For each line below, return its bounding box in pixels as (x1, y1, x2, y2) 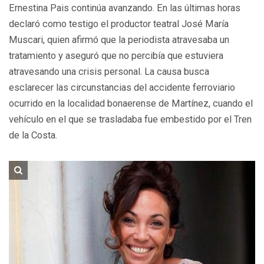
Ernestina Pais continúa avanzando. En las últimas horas (9, 2, 240, 14)
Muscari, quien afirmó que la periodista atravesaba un (9, 34, 229, 45)
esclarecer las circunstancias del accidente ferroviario (9, 81, 235, 93)
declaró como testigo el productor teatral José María (9, 18, 229, 29)
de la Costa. (9, 129, 57, 141)
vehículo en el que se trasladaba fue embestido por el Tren (9, 113, 252, 125)
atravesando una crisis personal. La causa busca (9, 65, 209, 77)
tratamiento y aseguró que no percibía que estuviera (9, 49, 223, 61)
